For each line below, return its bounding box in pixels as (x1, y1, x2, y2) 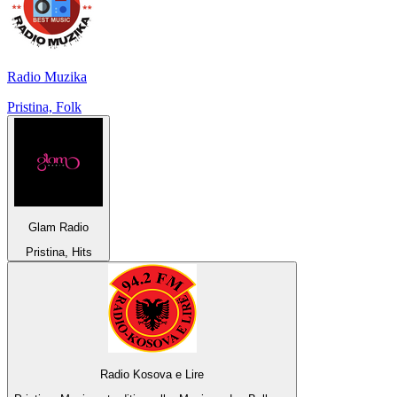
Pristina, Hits (25, 245, 92, 260)
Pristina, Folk (7, 98, 82, 114)
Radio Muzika (7, 68, 87, 84)
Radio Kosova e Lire (100, 367, 204, 381)
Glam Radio (28, 221, 89, 235)
